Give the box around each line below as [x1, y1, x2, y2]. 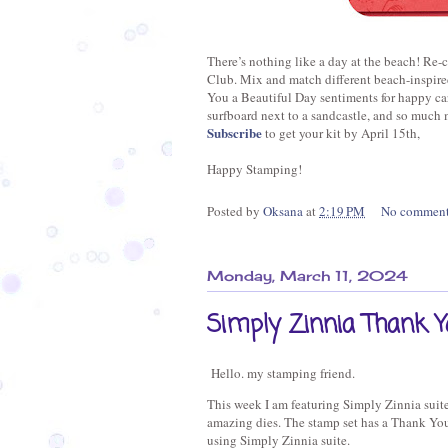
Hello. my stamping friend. [207, 363, 355, 382]
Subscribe [207, 122, 262, 142]
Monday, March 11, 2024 [207, 267, 408, 285]
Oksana [263, 201, 306, 220]
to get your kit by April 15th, [262, 123, 424, 142]
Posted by [207, 201, 263, 220]
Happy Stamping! [207, 159, 302, 178]
